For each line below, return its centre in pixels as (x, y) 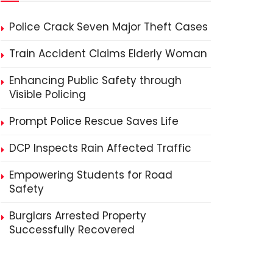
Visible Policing (48, 94)
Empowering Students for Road (91, 175)
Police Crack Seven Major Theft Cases (108, 27)
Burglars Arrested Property (78, 216)
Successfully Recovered (72, 230)
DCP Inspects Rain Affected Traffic (100, 148)
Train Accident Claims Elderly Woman (108, 54)
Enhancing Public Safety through (95, 80)
